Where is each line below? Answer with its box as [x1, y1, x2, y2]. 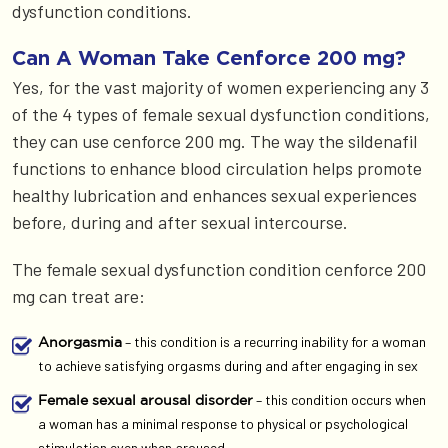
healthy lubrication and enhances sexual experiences [12, 184, 417, 207]
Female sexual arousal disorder [38, 392, 253, 409]
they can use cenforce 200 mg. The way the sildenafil [12, 130, 417, 153]
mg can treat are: [12, 285, 145, 308]
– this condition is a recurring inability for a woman [122, 333, 426, 351]
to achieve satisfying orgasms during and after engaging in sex [38, 357, 418, 375]
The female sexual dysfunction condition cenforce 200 [12, 258, 426, 281]
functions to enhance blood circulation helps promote [12, 157, 422, 180]
